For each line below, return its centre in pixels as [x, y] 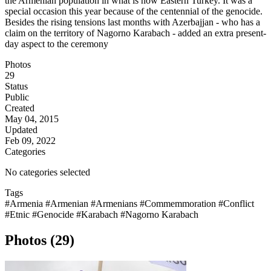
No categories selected [47, 172]
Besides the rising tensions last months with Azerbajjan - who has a [132, 22]
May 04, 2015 [32, 119]
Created [20, 108]
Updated [21, 130]
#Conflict [236, 204]
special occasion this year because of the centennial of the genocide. [134, 11]
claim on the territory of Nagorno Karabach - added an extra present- [135, 33]
